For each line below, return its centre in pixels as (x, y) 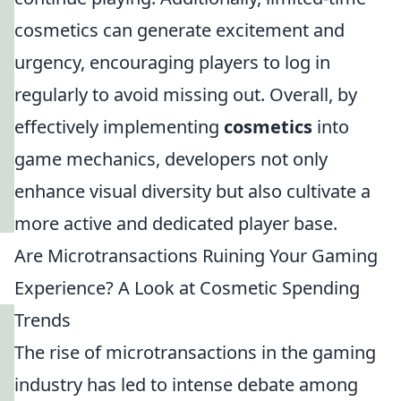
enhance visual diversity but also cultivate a (192, 191)
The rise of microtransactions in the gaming (195, 352)
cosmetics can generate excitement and (179, 30)
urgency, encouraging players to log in (172, 62)
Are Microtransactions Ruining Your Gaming (196, 256)
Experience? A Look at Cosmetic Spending (187, 288)
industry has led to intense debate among (186, 384)
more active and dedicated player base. (176, 223)
